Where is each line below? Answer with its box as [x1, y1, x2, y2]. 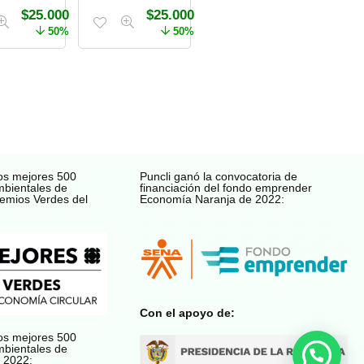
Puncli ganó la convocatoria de [140, 169, 298, 183]
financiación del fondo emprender [140, 180, 313, 194]
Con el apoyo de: [140, 305, 236, 319]
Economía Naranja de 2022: [140, 192, 285, 206]
